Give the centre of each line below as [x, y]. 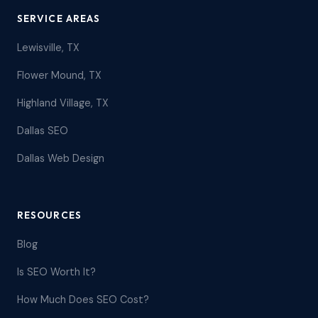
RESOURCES [49, 215]
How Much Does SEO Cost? [83, 300]
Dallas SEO [43, 131]
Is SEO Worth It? [56, 272]
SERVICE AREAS [59, 18]
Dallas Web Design [61, 158]
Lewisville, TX [48, 48]
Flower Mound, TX [59, 75]
